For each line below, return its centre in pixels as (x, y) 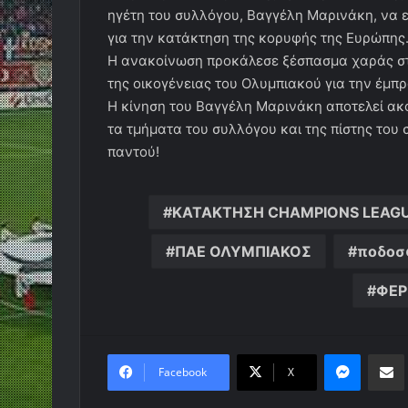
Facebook (183, 372)
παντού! (133, 152)
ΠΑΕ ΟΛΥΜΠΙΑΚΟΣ (243, 251)
